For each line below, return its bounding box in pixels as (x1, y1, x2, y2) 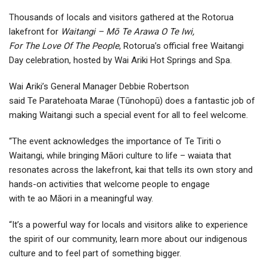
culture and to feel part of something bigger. (9, 248, 184, 259)
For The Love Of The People (9, 41, 119, 52)
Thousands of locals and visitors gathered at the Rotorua (9, 12, 234, 23)
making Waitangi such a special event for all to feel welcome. (9, 110, 250, 121)
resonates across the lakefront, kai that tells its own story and (9, 164, 253, 176)
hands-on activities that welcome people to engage (9, 179, 210, 190)
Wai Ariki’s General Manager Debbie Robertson (9, 81, 189, 92)
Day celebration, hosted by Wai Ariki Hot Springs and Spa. (9, 55, 234, 66)
